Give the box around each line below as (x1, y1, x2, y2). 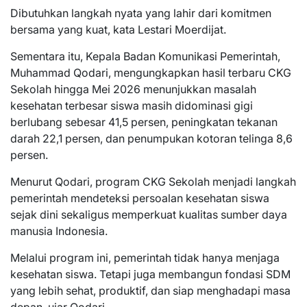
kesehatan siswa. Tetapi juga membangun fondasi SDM (10, 267, 291, 281)
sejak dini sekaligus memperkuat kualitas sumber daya (10, 207, 287, 221)
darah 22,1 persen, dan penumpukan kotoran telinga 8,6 (10, 131, 293, 145)
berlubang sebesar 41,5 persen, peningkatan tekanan (10, 114, 278, 129)
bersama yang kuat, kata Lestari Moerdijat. (10, 22, 226, 36)
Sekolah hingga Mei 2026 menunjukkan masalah (10, 82, 256, 96)
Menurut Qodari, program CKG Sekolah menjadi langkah (10, 174, 296, 188)
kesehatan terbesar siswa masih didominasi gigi (10, 98, 253, 112)
